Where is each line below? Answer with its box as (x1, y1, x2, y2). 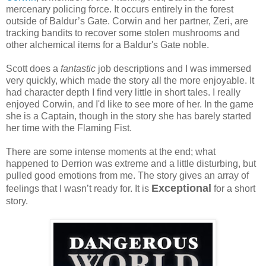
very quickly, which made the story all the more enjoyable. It (6, 75, 254, 85)
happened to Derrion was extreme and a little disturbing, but (6, 158, 256, 169)
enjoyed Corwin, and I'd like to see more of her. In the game (6, 99, 254, 109)
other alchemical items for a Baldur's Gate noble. (6, 39, 209, 50)
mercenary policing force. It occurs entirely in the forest (6, 4, 233, 14)
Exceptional (151, 182, 211, 194)
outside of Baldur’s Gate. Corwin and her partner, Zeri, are (6, 15, 248, 26)
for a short (211, 183, 255, 194)
